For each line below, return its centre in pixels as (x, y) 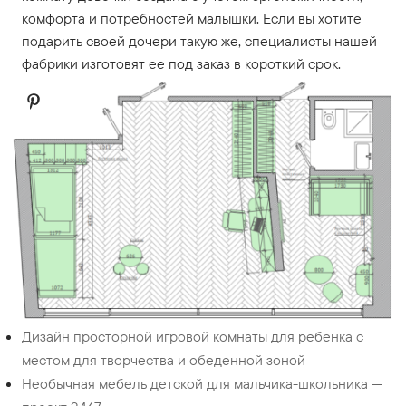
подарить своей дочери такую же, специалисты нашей (199, 41)
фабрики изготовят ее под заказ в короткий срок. (181, 63)
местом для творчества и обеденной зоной (164, 360)
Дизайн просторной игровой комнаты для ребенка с (193, 336)
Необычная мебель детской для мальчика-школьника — (203, 383)
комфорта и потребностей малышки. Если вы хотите (192, 18)
